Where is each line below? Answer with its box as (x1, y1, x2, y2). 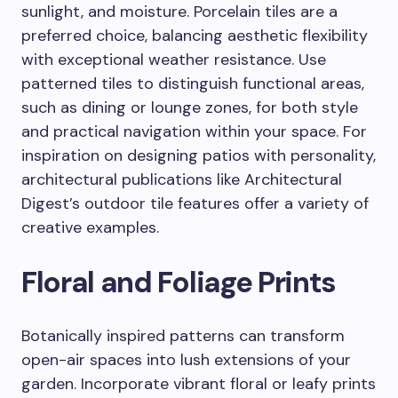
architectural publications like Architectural (21, 169, 342, 190)
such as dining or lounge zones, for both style (21, 97, 358, 118)
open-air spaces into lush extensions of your (21, 349, 351, 370)
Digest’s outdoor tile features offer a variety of (21, 193, 369, 214)
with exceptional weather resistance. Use (21, 49, 326, 70)
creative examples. (21, 217, 159, 238)
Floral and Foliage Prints (21, 263, 336, 301)
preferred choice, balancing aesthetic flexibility (21, 25, 368, 46)
